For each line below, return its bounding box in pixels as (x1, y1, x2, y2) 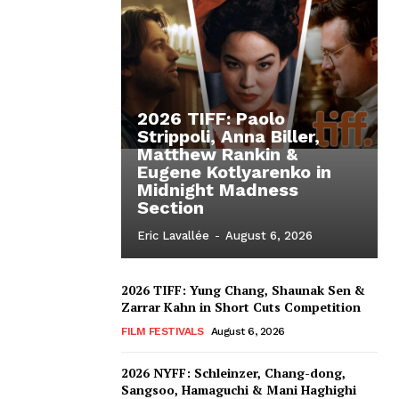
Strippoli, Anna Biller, (137, 126, 320, 148)
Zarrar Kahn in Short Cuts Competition (121, 298, 361, 316)
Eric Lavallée (137, 229, 209, 243)
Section (137, 197, 204, 219)
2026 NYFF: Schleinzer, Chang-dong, (121, 364, 346, 382)
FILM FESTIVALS (121, 325, 203, 338)
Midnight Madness (137, 179, 298, 201)
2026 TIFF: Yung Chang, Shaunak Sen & (121, 281, 365, 299)
